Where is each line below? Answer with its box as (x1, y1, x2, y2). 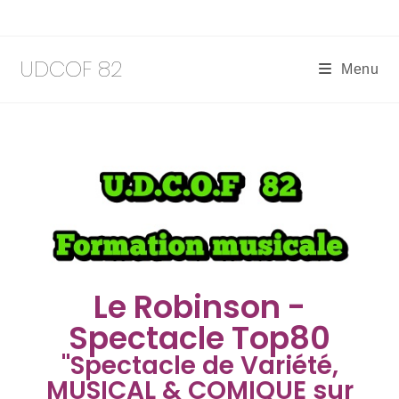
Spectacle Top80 (69, 315, 330, 360)
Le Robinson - (94, 284, 305, 329)
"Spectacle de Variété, (61, 347, 338, 383)
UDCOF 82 (20, 54, 124, 84)
